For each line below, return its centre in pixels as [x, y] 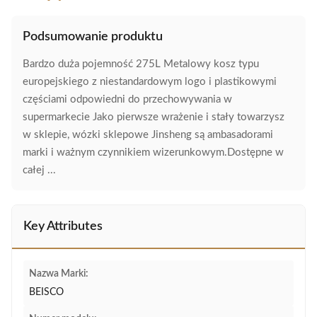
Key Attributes [63, 226]
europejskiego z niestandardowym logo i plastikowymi [150, 82]
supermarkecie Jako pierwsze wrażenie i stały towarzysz [154, 117]
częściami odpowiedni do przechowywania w [127, 99]
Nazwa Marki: [59, 274]
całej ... [39, 170]
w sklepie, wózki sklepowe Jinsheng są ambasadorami [148, 135]
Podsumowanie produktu [93, 37]
